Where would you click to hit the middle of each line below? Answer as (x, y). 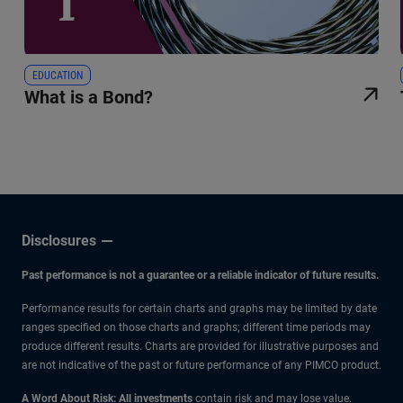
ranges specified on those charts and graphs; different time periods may (196, 327)
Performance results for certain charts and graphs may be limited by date (199, 308)
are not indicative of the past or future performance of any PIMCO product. (201, 365)
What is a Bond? (89, 97)
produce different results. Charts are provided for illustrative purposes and (200, 346)
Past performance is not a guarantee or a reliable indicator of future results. (200, 275)
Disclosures (59, 240)
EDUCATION (58, 75)
